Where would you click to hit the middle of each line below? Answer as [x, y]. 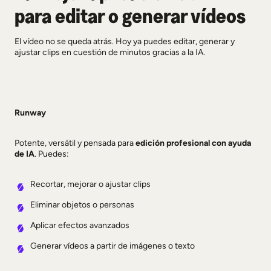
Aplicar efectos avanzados [80, 225]
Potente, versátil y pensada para [75, 143]
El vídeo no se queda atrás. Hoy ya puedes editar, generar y [125, 41]
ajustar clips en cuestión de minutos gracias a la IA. [110, 52]
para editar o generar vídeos [130, 15]
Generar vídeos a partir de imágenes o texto [112, 246]
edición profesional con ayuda [193, 143]
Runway [30, 113]
